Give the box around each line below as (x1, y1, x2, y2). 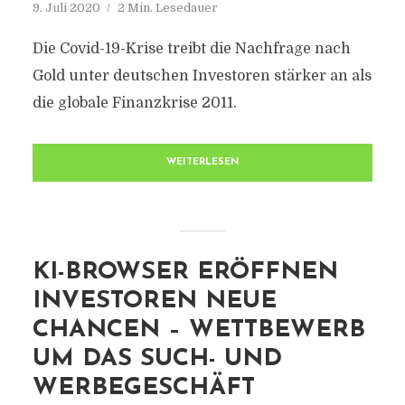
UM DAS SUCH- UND (32, 347, 282, 372)
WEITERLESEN (165, 157, 240, 167)
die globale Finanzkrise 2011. (32, 95, 237, 111)
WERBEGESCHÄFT (32, 376, 255, 400)
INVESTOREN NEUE (32, 289, 277, 314)
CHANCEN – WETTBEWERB (32, 318, 365, 343)
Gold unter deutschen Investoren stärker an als (32, 68, 372, 84)
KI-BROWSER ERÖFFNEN (32, 260, 338, 285)
